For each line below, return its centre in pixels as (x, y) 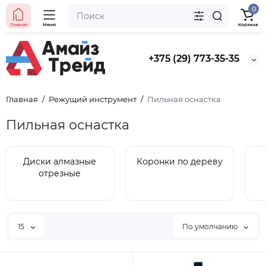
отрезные (60, 174)
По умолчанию (211, 226)
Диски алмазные (60, 162)
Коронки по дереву (179, 162)
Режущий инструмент (93, 99)
